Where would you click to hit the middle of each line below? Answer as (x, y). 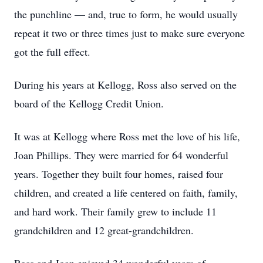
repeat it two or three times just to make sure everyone (129, 33)
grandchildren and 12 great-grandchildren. (104, 230)
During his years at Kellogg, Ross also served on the (125, 85)
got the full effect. (52, 52)
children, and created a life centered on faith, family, (126, 193)
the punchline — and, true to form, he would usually (126, 14)
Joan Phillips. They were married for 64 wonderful (121, 155)
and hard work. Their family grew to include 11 (115, 211)
